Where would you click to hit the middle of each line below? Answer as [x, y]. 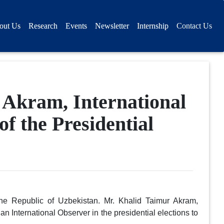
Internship [153, 26]
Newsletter [112, 26]
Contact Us [194, 26]
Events [76, 26]
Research [43, 26]
